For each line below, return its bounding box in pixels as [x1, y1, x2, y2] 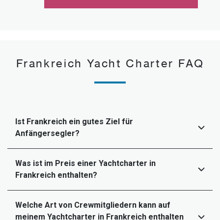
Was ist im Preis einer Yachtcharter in [15, 158, 156, 168]
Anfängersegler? [15, 128, 80, 138]
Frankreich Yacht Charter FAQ [16, 56, 204, 70]
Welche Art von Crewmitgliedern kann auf [15, 200, 170, 210]
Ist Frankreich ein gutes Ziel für [15, 116, 133, 126]
